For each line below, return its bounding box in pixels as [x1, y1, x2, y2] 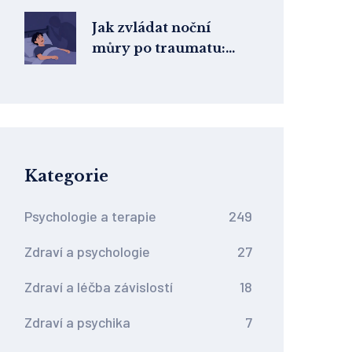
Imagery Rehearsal [92, 81, 224, 97]
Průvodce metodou [92, 60, 225, 76]
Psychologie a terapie [24, 207, 156, 225]
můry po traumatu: [92, 40, 225, 56]
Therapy [92, 101, 153, 117]
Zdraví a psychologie [24, 243, 150, 260]
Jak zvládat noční [92, 20, 211, 35]
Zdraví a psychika [24, 313, 130, 331]
